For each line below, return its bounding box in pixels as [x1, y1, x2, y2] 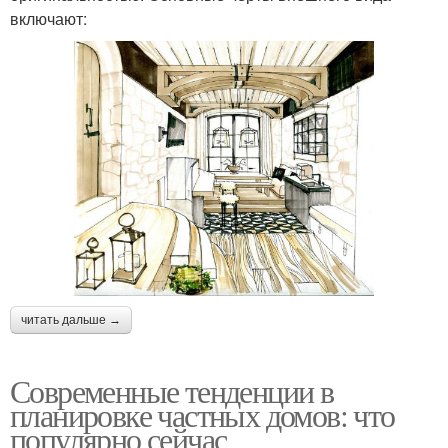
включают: [10, 6, 87, 30]
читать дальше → [21, 312, 121, 327]
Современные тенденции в [10, 368, 334, 412]
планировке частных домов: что [10, 392, 395, 436]
